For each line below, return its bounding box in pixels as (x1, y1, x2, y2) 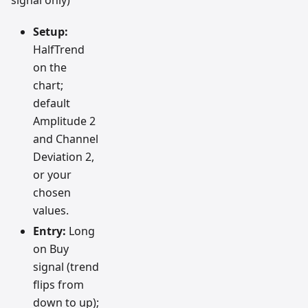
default (33, 96, 70, 111)
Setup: (33, 24, 68, 40)
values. (33, 203, 69, 219)
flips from (33, 277, 84, 293)
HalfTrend (33, 42, 85, 58)
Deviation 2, (33, 149, 94, 165)
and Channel (33, 131, 98, 147)
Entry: (33, 223, 66, 239)
